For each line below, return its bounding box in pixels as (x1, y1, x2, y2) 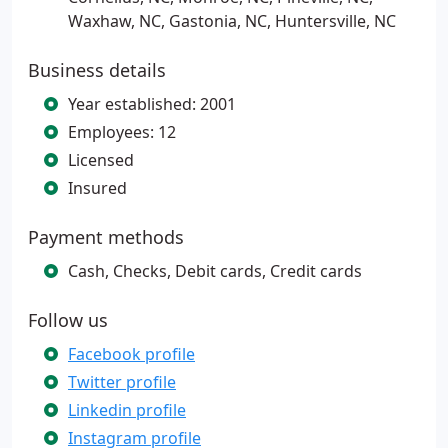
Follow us (28, 308, 108, 332)
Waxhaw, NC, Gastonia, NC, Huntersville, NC (68, 10, 396, 32)
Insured (68, 177, 127, 199)
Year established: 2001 (68, 93, 236, 115)
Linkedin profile (68, 399, 186, 421)
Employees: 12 (68, 121, 176, 143)
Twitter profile (68, 371, 176, 393)
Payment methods (28, 225, 184, 249)
